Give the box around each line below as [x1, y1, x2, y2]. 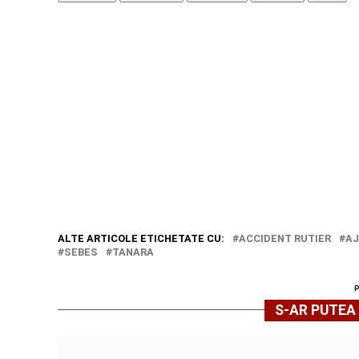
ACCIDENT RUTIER [239, 232, 331, 244]
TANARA [112, 245, 154, 258]
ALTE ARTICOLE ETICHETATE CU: [58, 232, 224, 244]
